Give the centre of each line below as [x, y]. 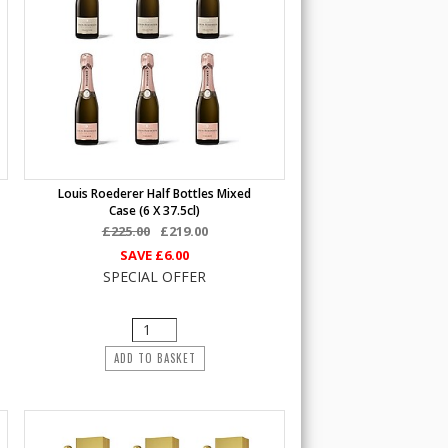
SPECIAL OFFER [155, 276]
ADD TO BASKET [154, 358]
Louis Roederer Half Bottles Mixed [155, 193]
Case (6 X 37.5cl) [155, 210]
